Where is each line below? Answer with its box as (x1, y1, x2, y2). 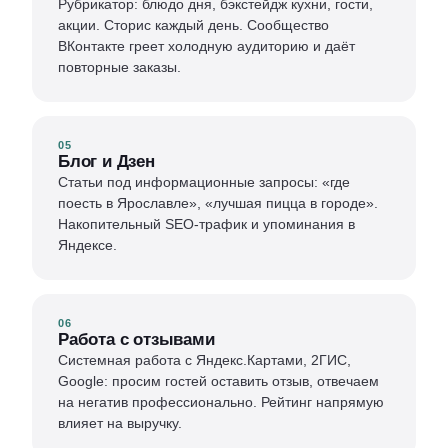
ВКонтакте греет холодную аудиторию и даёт (58, 38, 355, 54)
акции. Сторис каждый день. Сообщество (58, 17, 329, 33)
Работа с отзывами (58, 330, 215, 349)
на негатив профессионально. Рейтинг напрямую (58, 394, 384, 410)
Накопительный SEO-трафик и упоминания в (58, 216, 355, 232)
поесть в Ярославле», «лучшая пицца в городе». (58, 195, 378, 211)
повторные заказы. (58, 59, 181, 75)
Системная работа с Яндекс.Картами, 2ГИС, (58, 352, 351, 368)
